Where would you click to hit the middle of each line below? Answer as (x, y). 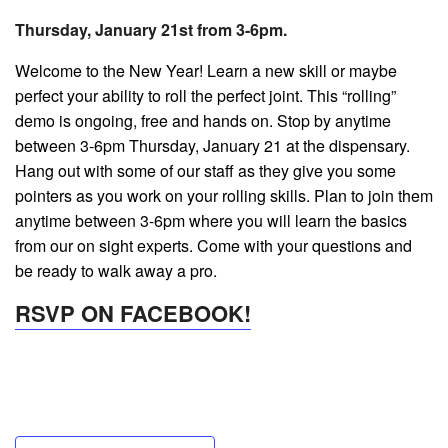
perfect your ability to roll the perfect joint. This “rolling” (205, 96)
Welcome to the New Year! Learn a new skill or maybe (206, 71)
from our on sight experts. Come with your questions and (213, 246)
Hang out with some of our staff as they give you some (205, 171)
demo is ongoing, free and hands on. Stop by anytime (203, 121)
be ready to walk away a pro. (116, 271)
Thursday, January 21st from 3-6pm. (151, 30)
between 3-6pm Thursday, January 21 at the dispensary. (212, 146)
